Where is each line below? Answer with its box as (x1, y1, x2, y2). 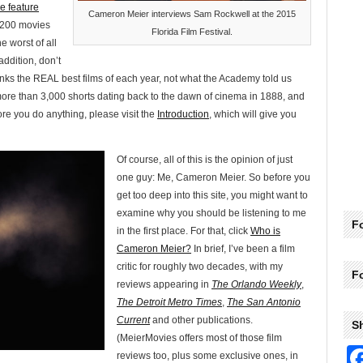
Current (117, 314, 150, 326)
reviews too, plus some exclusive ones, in (117, 350, 298, 361)
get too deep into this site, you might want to (117, 190, 308, 201)
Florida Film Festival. (152, 27, 233, 36)
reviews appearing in (117, 279, 211, 290)
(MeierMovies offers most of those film (117, 332, 282, 344)
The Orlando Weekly (211, 279, 301, 290)
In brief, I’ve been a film (191, 243, 295, 254)
